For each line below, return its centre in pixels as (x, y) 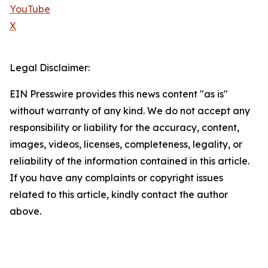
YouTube (30, 9)
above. (25, 211)
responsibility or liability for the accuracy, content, (124, 128)
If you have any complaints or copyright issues (116, 178)
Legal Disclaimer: (50, 68)
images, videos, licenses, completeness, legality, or (126, 144)
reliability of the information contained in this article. (130, 161)
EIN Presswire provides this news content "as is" (119, 94)
